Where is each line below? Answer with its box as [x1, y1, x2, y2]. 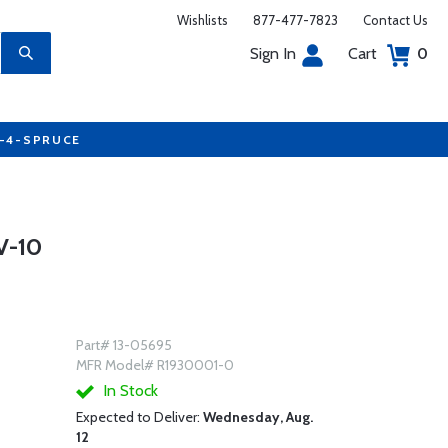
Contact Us [363, 12, 428, 28]
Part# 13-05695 [75, 336, 172, 354]
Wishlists [177, 12, 228, 28]
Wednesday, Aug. [202, 408, 313, 426]
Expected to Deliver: [75, 408, 203, 426]
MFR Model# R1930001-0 [75, 356, 234, 374]
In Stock [98, 381, 158, 400]
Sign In [250, 44, 296, 63]
